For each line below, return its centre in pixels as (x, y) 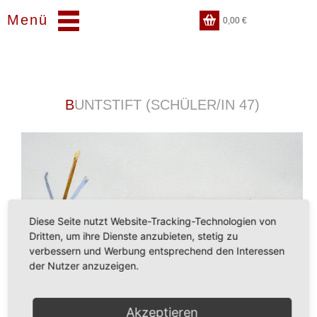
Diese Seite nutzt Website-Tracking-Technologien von (153, 221)
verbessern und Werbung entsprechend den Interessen (157, 250)
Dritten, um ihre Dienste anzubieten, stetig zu (134, 236)
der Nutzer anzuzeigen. (84, 265)
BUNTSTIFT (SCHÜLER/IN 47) (167, 105)
